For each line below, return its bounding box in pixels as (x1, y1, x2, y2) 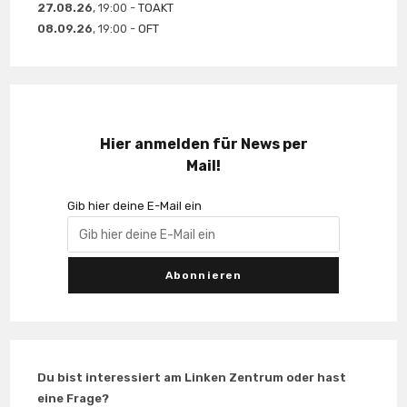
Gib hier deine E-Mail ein (67, 199, 202, 213)
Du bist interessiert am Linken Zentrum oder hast (37, 371, 347, 385)
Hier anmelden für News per (99, 135, 308, 154)
